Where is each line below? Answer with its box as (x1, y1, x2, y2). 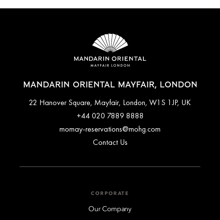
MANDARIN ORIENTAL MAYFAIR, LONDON (23, 81, 197, 89)
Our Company (88, 205, 132, 213)
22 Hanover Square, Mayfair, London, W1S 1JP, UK (29, 97, 191, 108)
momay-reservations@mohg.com (59, 123, 161, 134)
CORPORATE (91, 191, 129, 196)
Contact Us (92, 137, 128, 147)
